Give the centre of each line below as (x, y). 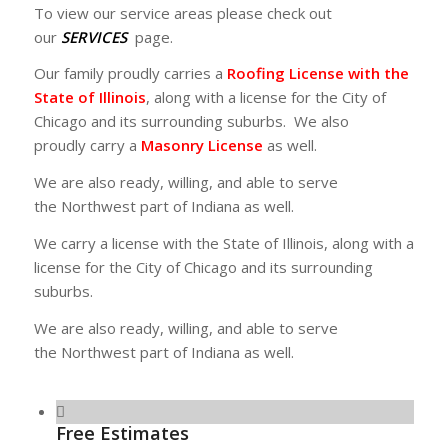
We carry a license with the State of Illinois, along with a (223, 242)
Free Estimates (122, 433)
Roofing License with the (317, 73)
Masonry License (201, 145)
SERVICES (93, 36)
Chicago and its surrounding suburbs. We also (191, 121)
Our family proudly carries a (130, 73)
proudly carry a (87, 145)
